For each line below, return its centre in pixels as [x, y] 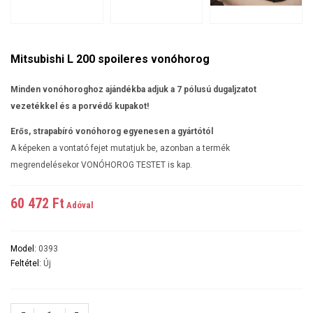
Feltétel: [27, 263]
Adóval [79, 205]
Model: [24, 248]
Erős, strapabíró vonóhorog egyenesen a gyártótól [112, 131]
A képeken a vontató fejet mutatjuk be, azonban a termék [120, 148]
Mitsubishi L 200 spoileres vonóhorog [110, 59]
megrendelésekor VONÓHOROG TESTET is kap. [101, 165]
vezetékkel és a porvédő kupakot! [80, 106]
